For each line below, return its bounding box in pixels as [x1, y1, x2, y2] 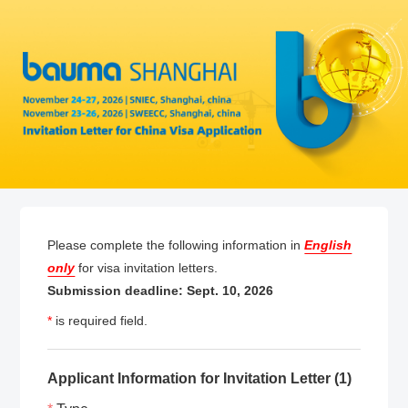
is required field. [52, 313, 148, 329]
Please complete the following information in [47, 238, 305, 253]
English [304, 238, 352, 253]
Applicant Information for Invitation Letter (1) [47, 371, 352, 387]
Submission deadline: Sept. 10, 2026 [47, 283, 274, 299]
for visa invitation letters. [75, 260, 219, 276]
